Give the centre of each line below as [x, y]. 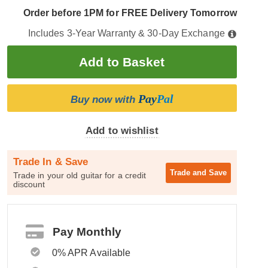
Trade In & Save [51, 162]
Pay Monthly [87, 232]
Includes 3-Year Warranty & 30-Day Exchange [127, 33]
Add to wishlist [122, 131]
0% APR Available [91, 253]
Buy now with [104, 100]
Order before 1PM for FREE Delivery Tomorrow [130, 13]
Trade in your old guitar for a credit [80, 175]
